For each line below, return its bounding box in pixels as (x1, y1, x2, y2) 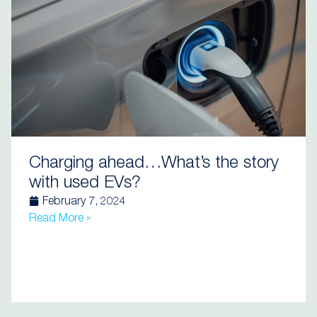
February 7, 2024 (42, 197, 126, 208)
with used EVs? (29, 175, 141, 192)
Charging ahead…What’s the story (29, 156, 279, 173)
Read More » (29, 214, 91, 225)
